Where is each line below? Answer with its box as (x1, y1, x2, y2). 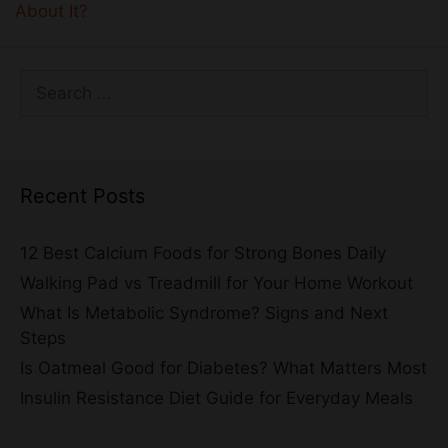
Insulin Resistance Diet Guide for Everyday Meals (20, 387, 413, 408)
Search (19, 70, 75, 91)
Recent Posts (20, 183, 145, 208)
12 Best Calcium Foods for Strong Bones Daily (20, 242, 386, 263)
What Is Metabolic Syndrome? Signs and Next (20, 302, 388, 323)
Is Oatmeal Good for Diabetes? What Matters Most (20, 357, 427, 378)
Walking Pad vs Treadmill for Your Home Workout (20, 272, 413, 293)
